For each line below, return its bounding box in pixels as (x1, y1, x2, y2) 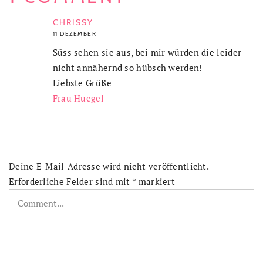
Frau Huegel (52, 92, 104, 104)
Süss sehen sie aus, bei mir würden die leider (52, 46, 242, 59)
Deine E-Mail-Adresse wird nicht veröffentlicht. (9, 160, 209, 173)
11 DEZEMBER (52, 30, 97, 38)
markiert (136, 176, 176, 188)
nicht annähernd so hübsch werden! (52, 62, 203, 74)
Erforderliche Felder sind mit (9, 176, 133, 188)
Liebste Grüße (52, 77, 112, 89)
